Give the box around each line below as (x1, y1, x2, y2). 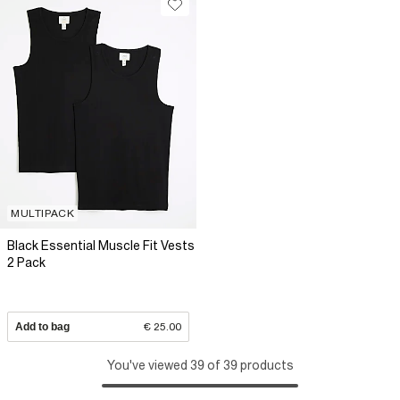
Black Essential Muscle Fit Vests (7, 237, 195, 253)
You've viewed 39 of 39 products (106, 358, 294, 372)
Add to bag (15, 321, 70, 333)
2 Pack (7, 254, 46, 270)
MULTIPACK (11, 206, 75, 220)
